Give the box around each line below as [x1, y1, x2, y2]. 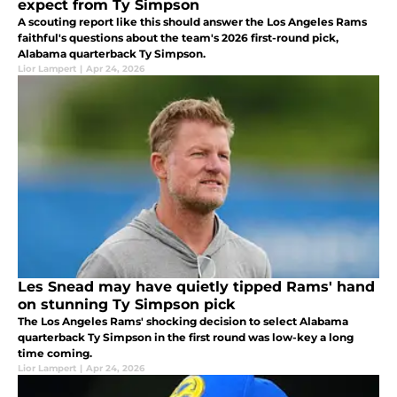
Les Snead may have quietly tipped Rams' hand [18, 278, 375, 296]
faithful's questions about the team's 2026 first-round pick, [18, 31, 339, 45]
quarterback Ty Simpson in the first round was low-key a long [18, 331, 354, 345]
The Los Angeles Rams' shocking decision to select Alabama [18, 315, 348, 329]
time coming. [18, 346, 92, 361]
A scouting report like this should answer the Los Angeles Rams [18, 15, 367, 29]
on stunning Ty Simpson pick [18, 296, 235, 314]
